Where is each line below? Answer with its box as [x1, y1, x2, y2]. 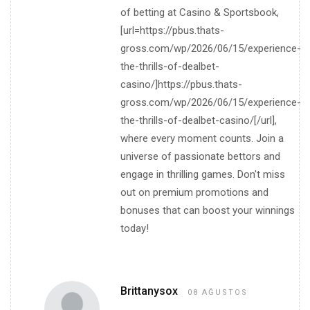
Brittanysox [120, 284, 181, 298]
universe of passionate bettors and [120, 150, 280, 163]
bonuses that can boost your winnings [120, 204, 295, 217]
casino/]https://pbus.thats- [120, 78, 242, 91]
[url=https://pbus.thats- [120, 24, 224, 37]
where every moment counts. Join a [120, 132, 284, 145]
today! [120, 222, 149, 235]
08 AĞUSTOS [188, 288, 248, 298]
